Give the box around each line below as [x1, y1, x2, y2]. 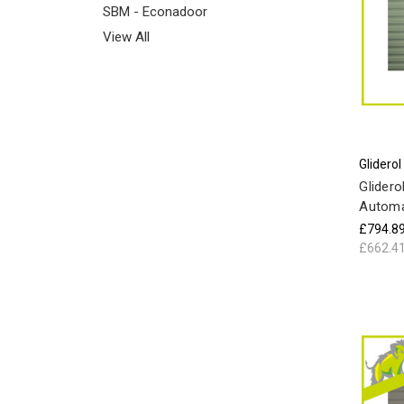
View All [103, 28, 150, 45]
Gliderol [359, 157, 402, 171]
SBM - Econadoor [103, 3, 207, 20]
